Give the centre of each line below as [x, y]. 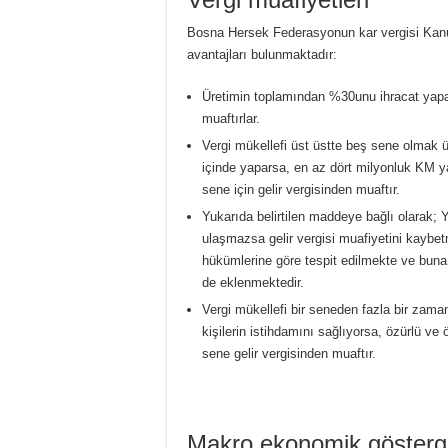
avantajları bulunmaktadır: [262, 54]
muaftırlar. [231, 118]
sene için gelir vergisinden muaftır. [301, 189]
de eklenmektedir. [253, 282]
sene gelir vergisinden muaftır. [289, 353]
